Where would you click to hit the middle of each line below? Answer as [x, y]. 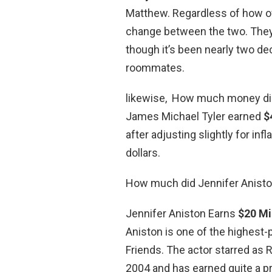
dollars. [143, 152]
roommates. [155, 67]
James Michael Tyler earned [195, 116]
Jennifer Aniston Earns [182, 213]
